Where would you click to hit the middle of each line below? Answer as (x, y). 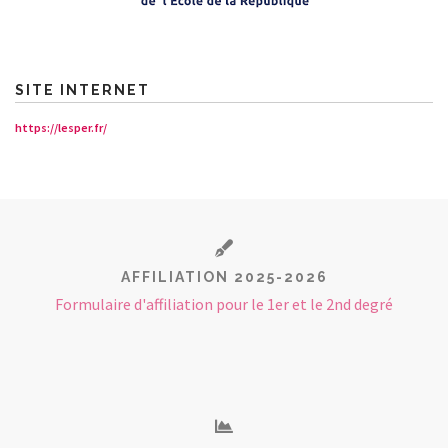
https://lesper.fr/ (61, 127)
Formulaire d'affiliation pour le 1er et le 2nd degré (224, 304)
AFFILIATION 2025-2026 (224, 277)
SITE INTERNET (82, 90)
